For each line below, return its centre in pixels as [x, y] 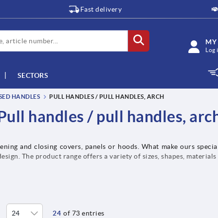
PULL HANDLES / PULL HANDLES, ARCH [107, 97]
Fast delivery [101, 9]
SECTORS [33, 75]
